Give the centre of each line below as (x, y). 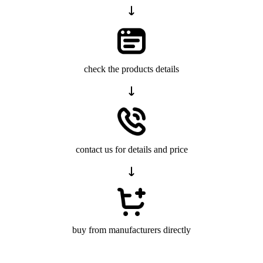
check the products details (131, 69)
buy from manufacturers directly (131, 230)
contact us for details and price (131, 149)
